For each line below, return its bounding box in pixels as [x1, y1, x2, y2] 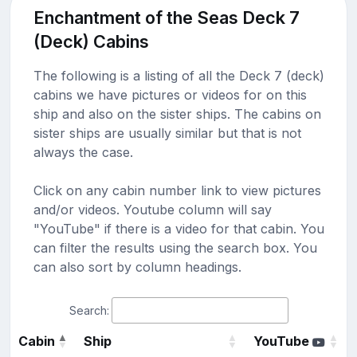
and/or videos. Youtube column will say [33, 201, 272, 218]
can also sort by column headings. [33, 258, 241, 275]
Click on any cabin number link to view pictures [33, 182, 321, 198]
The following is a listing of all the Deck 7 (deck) [33, 67, 324, 84]
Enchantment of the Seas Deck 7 [33, 6, 300, 28]
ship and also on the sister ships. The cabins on [33, 105, 321, 122]
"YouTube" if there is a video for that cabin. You [33, 220, 324, 237]
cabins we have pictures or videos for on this [33, 86, 307, 103]
